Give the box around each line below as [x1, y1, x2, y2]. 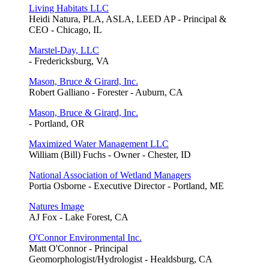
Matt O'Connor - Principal [29, 243, 128, 253]
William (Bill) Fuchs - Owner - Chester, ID [29, 149, 191, 160]
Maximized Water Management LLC [29, 138, 169, 149]
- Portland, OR [29, 118, 85, 128]
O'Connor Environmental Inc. [29, 232, 142, 243]
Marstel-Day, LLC [29, 44, 99, 55]
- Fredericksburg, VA [29, 55, 109, 66]
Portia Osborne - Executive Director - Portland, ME [29, 180, 224, 191]
